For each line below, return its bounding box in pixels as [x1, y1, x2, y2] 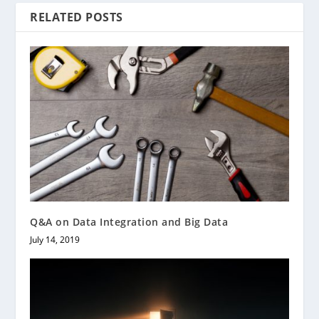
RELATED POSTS [30, 9, 123, 26]
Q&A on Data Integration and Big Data [30, 215, 229, 229]
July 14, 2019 [30, 234, 80, 246]
